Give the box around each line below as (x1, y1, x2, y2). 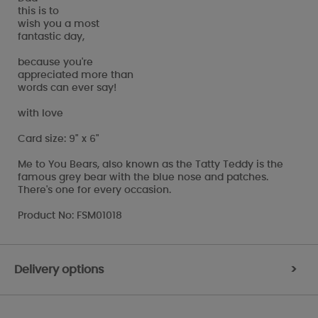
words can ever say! (18, 82, 116, 93)
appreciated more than (18, 70, 133, 80)
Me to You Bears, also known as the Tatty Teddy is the (18, 159, 283, 170)
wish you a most (18, 18, 99, 29)
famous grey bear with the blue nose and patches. (18, 172, 268, 182)
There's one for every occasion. (18, 185, 171, 195)
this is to (18, 6, 59, 16)
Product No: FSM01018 (18, 210, 122, 221)
